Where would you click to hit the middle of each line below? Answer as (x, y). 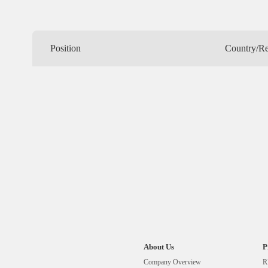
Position (65, 48)
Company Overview (172, 262)
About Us (159, 246)
